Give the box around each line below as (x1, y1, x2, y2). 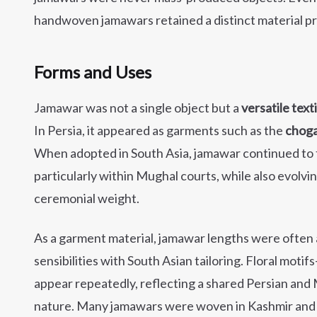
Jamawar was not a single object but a (34, 100, 241, 115)
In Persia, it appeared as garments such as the (34, 122, 285, 138)
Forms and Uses (34, 62, 151, 82)
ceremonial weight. (34, 190, 139, 206)
